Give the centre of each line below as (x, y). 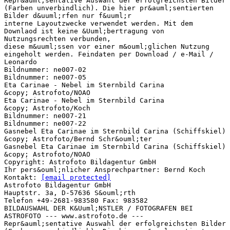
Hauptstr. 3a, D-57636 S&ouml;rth (70, 193)
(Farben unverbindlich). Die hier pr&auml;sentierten (109, 8)
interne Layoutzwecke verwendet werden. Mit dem (99, 23)
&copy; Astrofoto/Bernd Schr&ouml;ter (78, 139)
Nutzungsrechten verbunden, (57, 39)
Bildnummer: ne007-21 (45, 116)
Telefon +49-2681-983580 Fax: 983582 (76, 200)
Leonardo (21, 62)
